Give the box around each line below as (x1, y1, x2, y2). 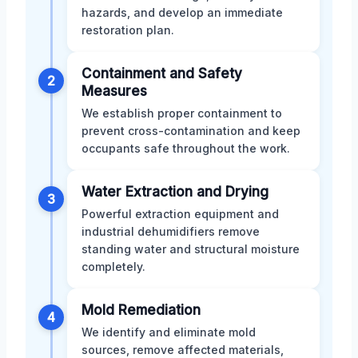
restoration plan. (82, 22, 174, 37)
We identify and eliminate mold (82, 324, 256, 339)
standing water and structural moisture (82, 241, 300, 256)
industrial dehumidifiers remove (82, 224, 260, 238)
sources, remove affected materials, (82, 342, 284, 356)
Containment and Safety (82, 65, 242, 82)
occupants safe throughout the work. (82, 141, 290, 155)
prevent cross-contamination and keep (82, 123, 300, 137)
